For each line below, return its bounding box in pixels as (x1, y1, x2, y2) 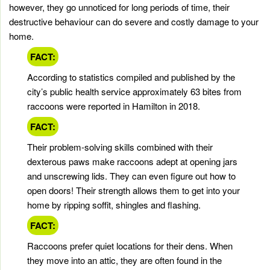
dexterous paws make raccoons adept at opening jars (27, 155, 237, 168)
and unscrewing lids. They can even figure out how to (27, 169, 236, 183)
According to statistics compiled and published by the (27, 71, 235, 84)
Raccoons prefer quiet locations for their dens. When (27, 239, 233, 253)
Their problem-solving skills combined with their (27, 140, 213, 154)
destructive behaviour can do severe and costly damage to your (9, 15, 259, 28)
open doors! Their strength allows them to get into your (27, 184, 240, 197)
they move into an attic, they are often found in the (27, 254, 222, 267)
